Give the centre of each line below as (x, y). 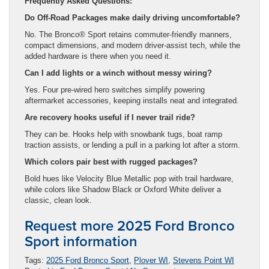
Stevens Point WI (204, 260)
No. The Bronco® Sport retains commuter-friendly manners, (128, 34)
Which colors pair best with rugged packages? (111, 162)
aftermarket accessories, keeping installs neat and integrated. (132, 100)
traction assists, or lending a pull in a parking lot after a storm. (132, 145)
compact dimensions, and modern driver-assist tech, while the (132, 45)
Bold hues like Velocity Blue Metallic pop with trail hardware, (129, 178)
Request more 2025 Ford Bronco (130, 225)
